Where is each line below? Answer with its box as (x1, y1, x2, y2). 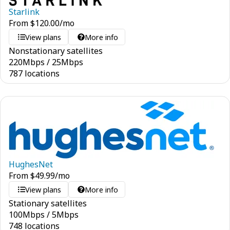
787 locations (9, 68, 60, 79)
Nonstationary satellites (9, 45, 103, 56)
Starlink (9, 6, 40, 17)
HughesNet (9, 159, 53, 170)
